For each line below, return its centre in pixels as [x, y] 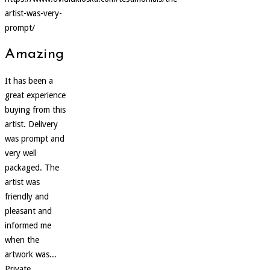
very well [21, 153]
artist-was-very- [33, 13]
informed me [28, 225]
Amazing [35, 54]
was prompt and [35, 138]
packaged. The [32, 167]
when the [22, 240]
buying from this [35, 109]
